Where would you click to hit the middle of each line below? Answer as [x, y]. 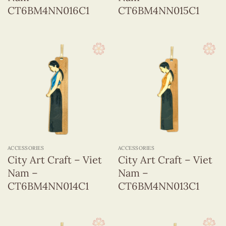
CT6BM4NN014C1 [48, 186]
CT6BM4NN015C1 [158, 10]
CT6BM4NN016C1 [48, 10]
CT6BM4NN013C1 [158, 186]
